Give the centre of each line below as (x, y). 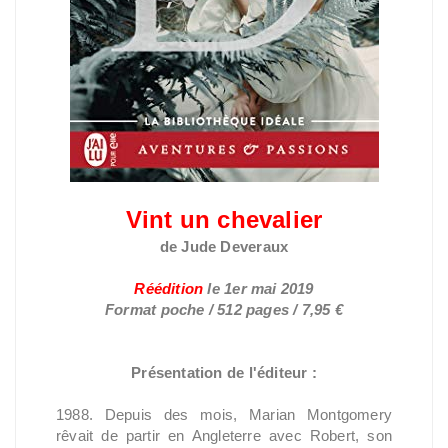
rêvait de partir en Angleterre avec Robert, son (224, 435)
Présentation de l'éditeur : (224, 372)
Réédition (171, 288)
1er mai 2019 (269, 288)
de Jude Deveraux (224, 246)
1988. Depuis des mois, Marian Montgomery (224, 414)
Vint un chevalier (224, 219)
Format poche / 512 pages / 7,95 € (224, 309)
